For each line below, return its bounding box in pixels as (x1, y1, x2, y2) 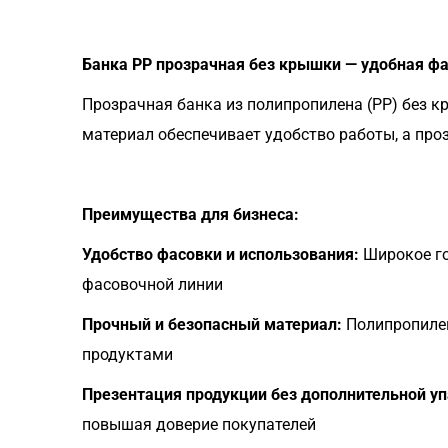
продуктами (82, 345, 173, 364)
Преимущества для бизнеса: (82, 205, 299, 224)
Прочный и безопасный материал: (82, 315, 342, 334)
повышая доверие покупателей (82, 415, 316, 434)
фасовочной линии (82, 275, 223, 294)
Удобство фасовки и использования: (82, 245, 359, 264)
